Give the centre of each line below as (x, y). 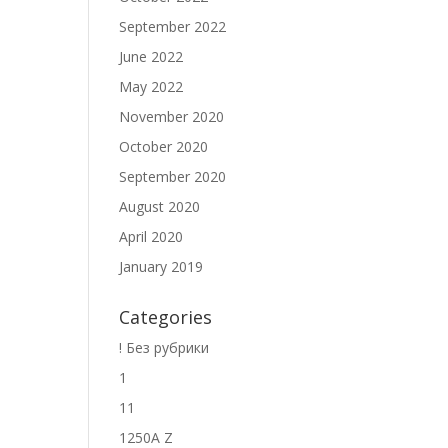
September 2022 (173, 26)
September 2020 (173, 176)
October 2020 (164, 146)
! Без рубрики (164, 347)
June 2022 (151, 56)
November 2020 (172, 116)
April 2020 (151, 236)
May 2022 (151, 86)
